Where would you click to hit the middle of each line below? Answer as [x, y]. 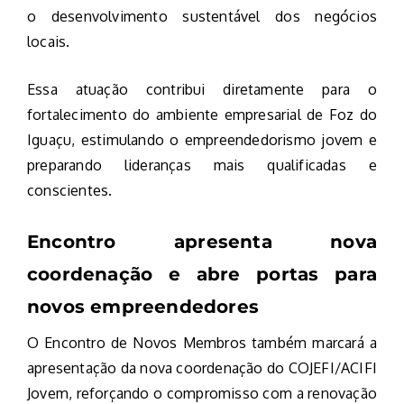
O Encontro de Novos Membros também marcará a [202, 343]
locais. [49, 42]
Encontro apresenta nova [202, 242]
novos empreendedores [143, 307]
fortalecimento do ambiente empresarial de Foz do [202, 115]
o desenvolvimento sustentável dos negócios [202, 17]
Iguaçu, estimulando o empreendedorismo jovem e [202, 140]
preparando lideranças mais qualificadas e [202, 165]
